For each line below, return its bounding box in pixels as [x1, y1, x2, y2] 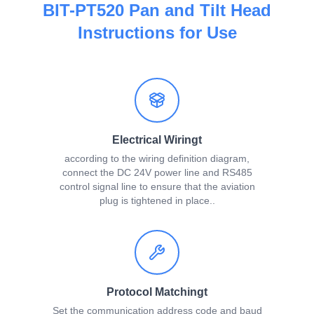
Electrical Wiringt [112, 134, 202, 146]
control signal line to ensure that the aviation [59, 181, 255, 193]
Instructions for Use [77, 23, 237, 43]
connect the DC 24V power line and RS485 [62, 167, 252, 179]
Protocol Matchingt [107, 286, 207, 299]
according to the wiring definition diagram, [64, 153, 250, 165]
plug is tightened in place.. [99, 195, 215, 207]
